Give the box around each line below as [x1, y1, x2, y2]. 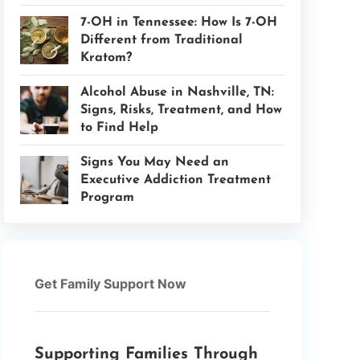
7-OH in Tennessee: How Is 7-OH [80, 16, 277, 29]
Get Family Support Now [34, 276, 186, 292]
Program [80, 191, 134, 204]
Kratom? [80, 51, 132, 64]
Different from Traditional [80, 34, 243, 47]
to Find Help [80, 121, 158, 134]
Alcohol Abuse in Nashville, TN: [80, 86, 274, 99]
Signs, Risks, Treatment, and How [80, 104, 282, 117]
